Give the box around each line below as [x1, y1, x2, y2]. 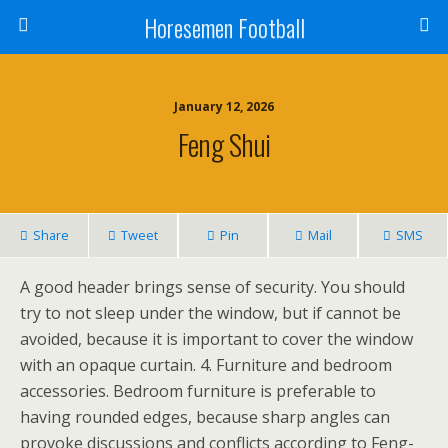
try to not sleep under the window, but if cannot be [20, 302, 401, 324]
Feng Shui [177, 123, 271, 165]
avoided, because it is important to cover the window [20, 328, 413, 350]
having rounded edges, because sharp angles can [20, 406, 390, 428]
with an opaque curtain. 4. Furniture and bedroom [20, 354, 392, 376]
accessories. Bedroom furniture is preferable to [20, 380, 376, 402]
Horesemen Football [143, 9, 305, 45]
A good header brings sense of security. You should [20, 276, 405, 298]
